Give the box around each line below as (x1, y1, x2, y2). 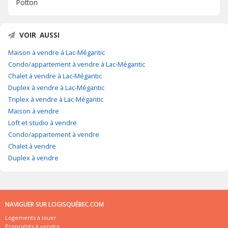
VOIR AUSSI (19, 30, 60, 40)
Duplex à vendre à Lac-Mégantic (8, 83, 104, 93)
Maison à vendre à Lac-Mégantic (8, 48, 105, 58)
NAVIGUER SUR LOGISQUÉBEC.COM (5, 200, 104, 209)
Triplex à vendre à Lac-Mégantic (8, 95, 103, 104)
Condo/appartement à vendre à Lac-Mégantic (8, 60, 145, 69)
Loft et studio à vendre (8, 118, 77, 128)
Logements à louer (5, 214, 56, 222)
